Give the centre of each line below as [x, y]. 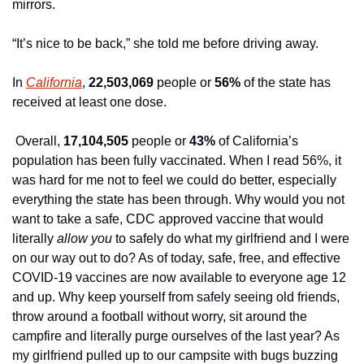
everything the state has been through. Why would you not [178, 199]
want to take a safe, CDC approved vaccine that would [168, 219]
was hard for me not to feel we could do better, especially [174, 180]
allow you [86, 238]
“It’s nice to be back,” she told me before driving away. [165, 43]
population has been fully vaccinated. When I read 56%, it [177, 160]
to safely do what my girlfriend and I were [232, 238]
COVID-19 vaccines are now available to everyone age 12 [179, 277]
